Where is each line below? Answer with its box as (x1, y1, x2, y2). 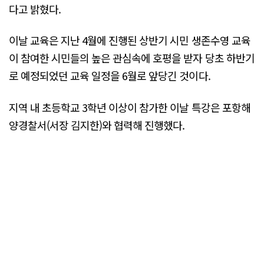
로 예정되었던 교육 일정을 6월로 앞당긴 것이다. (9, 68, 210, 84)
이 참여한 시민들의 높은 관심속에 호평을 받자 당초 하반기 (9, 50, 255, 66)
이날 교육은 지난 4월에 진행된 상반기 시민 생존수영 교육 (9, 32, 250, 48)
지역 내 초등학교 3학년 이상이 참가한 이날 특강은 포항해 (9, 99, 250, 115)
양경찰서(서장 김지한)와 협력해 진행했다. (9, 117, 185, 133)
